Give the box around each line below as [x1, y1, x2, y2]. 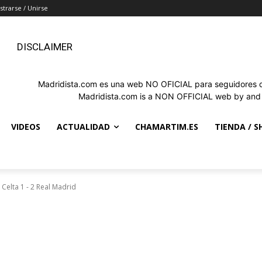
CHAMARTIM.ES [135, 120, 198, 132]
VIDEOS [11, 120, 40, 132]
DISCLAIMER [17, 40, 73, 53]
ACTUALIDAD [57, 120, 110, 132]
